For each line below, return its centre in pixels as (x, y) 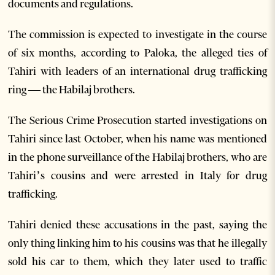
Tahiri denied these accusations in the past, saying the (137, 224)
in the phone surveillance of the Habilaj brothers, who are (137, 157)
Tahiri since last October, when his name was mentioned (137, 138)
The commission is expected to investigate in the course (137, 34)
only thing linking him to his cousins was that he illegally (137, 243)
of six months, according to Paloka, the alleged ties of (137, 52)
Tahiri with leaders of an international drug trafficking (137, 71)
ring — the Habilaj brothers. (72, 89)
